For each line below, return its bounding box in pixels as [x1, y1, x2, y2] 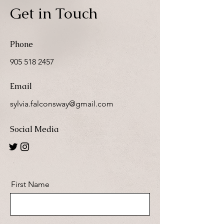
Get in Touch [10, 3, 97, 23]
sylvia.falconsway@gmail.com [10, 99, 113, 108]
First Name [11, 179, 49, 189]
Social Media [10, 124, 59, 134]
